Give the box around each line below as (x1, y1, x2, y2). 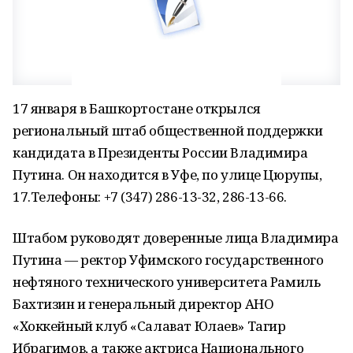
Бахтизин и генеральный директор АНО (13, 295, 274, 313)
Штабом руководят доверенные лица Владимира (13, 229, 339, 247)
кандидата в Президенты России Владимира (13, 143, 308, 162)
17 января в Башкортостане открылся (13, 99, 261, 117)
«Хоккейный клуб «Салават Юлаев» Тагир (13, 317, 286, 335)
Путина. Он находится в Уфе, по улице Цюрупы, (13, 165, 322, 184)
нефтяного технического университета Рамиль (13, 273, 321, 291)
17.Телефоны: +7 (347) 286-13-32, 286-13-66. (13, 188, 287, 206)
